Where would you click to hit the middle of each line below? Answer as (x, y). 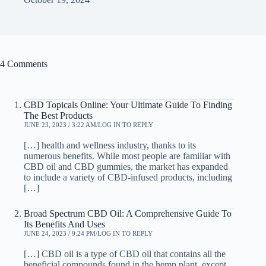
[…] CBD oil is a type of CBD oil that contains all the (125, 254)
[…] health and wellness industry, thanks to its (110, 145)
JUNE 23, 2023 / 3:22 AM (60, 124)
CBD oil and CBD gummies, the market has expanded (126, 166)
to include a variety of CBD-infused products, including (128, 177)
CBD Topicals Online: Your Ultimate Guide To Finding (128, 104)
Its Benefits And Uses (64, 224)
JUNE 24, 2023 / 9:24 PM (60, 233)
